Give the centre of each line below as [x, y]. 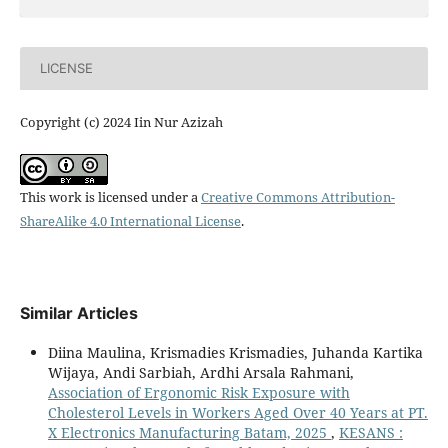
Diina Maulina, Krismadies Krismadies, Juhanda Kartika [235, 352]
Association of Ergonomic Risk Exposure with [198, 392]
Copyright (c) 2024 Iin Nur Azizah [121, 121]
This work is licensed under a [110, 196]
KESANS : [370, 432]
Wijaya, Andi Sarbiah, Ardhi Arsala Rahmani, [200, 372]
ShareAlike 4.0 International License [130, 220]
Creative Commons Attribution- [297, 196]
